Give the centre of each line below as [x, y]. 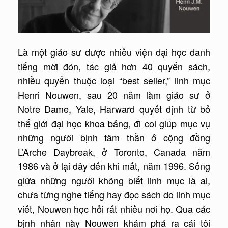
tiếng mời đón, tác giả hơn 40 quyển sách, [114, 66]
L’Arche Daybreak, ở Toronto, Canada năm [114, 152]
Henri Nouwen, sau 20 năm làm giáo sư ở [114, 95]
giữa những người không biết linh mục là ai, [114, 180]
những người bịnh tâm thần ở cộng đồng [114, 138]
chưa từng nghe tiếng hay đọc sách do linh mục [114, 195]
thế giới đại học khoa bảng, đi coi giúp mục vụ [114, 123]
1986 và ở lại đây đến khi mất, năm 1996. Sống [114, 166]
